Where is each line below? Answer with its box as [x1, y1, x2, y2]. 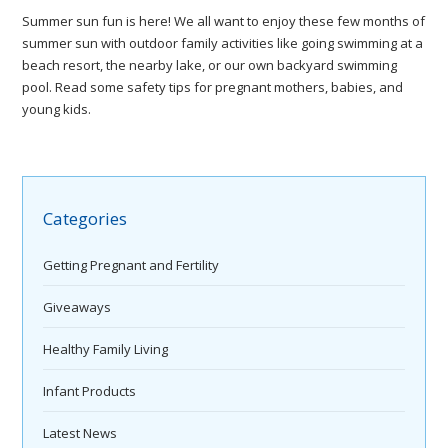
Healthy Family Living [43, 340, 169, 359]
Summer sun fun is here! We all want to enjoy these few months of [22, 12, 426, 30]
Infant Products [43, 382, 137, 401]
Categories [43, 207, 128, 230]
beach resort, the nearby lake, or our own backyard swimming [22, 56, 398, 74]
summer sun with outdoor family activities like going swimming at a [22, 34, 424, 52]
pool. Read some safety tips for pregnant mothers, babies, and [22, 78, 404, 96]
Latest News [43, 424, 118, 443]
